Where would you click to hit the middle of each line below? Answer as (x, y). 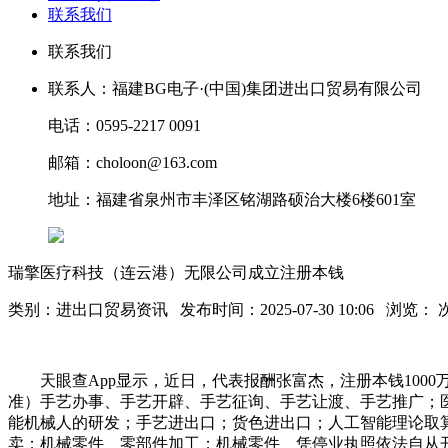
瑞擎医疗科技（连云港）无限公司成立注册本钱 (176, 272)
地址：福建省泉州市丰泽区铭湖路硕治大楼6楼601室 (232, 199)
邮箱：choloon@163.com (132, 162)
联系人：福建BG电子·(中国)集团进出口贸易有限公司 (235, 88)
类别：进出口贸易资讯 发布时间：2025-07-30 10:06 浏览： (221, 309)
